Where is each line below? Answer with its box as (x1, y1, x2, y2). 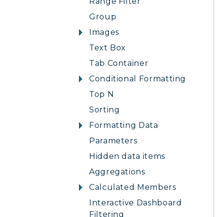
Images (89, 28, 119, 37)
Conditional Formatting (89, 74, 186, 83)
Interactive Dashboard (89, 198, 182, 207)
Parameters (89, 136, 138, 145)
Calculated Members (89, 183, 176, 192)
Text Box (89, 43, 126, 52)
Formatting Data (89, 121, 158, 130)
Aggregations (89, 167, 145, 176)
